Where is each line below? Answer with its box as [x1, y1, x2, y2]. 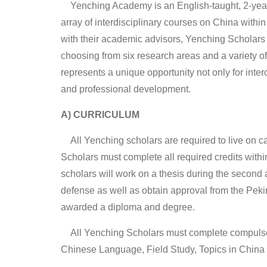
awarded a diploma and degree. [61, 201, 195, 212]
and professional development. [61, 83, 191, 94]
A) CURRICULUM [61, 109, 139, 120]
